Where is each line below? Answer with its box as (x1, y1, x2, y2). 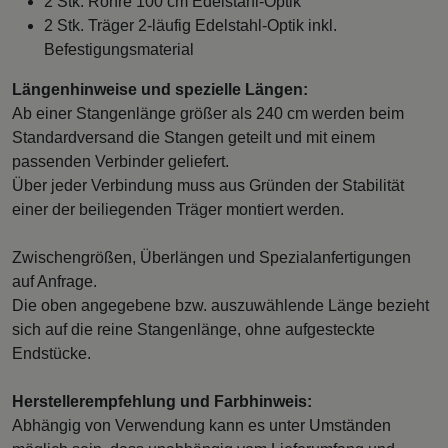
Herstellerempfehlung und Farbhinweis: (12, 392, 312, 410)
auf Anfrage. (12, 272, 97, 290)
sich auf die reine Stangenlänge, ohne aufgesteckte (12, 320, 375, 338)
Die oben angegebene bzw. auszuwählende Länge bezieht (12, 296, 429, 314)
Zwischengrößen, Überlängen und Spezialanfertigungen (12, 248, 411, 266)
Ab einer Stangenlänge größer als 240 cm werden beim (12, 104, 404, 122)
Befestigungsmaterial (44, 40, 194, 58)
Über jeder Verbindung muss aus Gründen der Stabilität (12, 176, 404, 194)
